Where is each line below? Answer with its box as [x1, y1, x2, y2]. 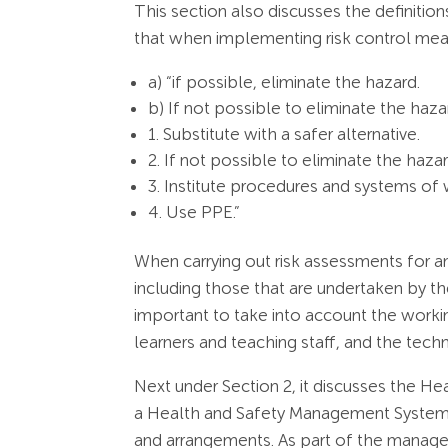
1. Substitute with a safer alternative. [148, 124, 421, 145]
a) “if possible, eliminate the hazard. [148, 72, 421, 93]
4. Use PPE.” [148, 202, 241, 223]
